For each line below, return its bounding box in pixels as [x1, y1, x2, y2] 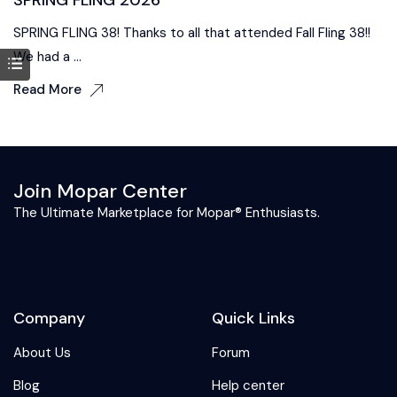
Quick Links [212, 307, 295, 329]
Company [13, 307, 85, 329]
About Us [13, 343, 71, 362]
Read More [13, 80, 82, 98]
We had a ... [13, 47, 82, 66]
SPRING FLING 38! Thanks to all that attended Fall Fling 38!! [13, 23, 370, 42]
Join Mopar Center [13, 177, 187, 204]
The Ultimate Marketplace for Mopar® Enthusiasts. [13, 203, 320, 222]
